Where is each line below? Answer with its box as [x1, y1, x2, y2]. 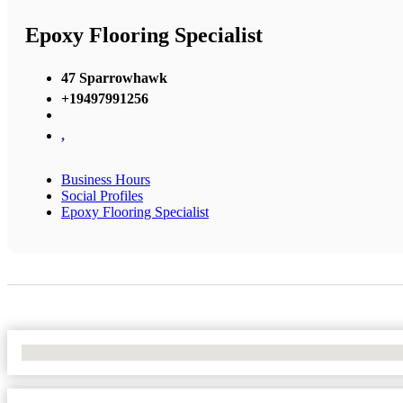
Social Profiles [61, 187, 143, 203]
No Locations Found [22, 344, 139, 360]
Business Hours [61, 171, 150, 187]
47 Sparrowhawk [61, 69, 167, 85]
